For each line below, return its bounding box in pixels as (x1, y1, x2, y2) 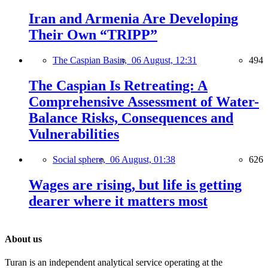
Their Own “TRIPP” (29, 26, 157, 42)
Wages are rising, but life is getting (29, 176, 242, 193)
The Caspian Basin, (53, 54, 132, 65)
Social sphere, (53, 154, 110, 165)
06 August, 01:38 (110, 154, 175, 165)
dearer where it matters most (29, 193, 208, 209)
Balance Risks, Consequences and (29, 109, 233, 126)
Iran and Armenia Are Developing (29, 10, 238, 26)
